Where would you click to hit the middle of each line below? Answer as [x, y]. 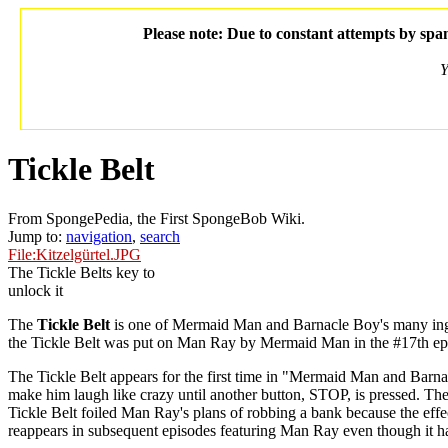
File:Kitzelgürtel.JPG [74, 254]
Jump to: [37, 236]
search [160, 236]
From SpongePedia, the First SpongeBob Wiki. [156, 218]
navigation [99, 236]
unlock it [35, 290]
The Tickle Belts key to [81, 272]
